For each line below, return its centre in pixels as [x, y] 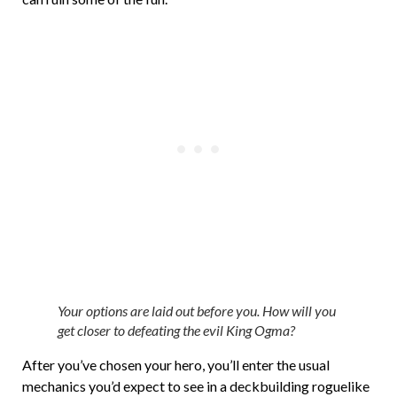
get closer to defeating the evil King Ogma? [176, 331]
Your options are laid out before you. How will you [197, 311]
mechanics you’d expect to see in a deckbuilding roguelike [196, 386]
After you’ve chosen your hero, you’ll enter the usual [176, 365]
